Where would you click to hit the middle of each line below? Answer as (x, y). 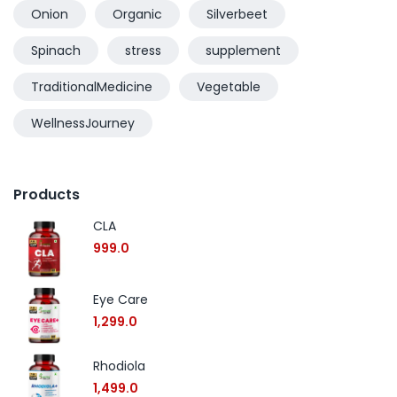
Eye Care (121, 299)
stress (143, 50)
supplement (243, 50)
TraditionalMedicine (92, 86)
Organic (137, 14)
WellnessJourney (83, 123)
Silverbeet (237, 14)
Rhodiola (119, 366)
